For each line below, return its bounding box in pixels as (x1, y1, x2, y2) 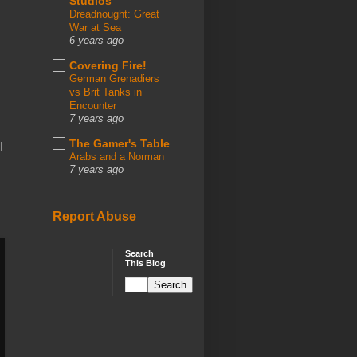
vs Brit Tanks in (69, 85, 142, 98)
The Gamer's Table (69, 136, 170, 150)
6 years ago (69, 34, 124, 46)
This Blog (125, 258, 166, 269)
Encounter (69, 99, 116, 112)
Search (125, 249, 154, 259)
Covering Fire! (69, 58, 147, 72)
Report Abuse (53, 209, 136, 224)
